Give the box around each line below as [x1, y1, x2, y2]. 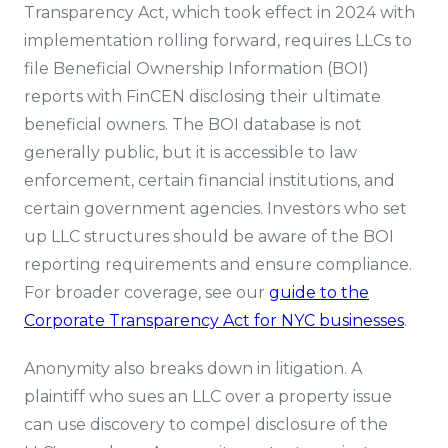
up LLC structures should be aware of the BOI [24, 227, 394, 246]
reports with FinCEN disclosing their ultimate [24, 87, 381, 106]
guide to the [269, 283, 369, 302]
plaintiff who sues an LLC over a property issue [24, 387, 392, 406]
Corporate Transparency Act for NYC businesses [24, 311, 404, 330]
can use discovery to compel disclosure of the [24, 415, 388, 434]
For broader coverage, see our [24, 283, 269, 302]
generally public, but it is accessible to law [24, 143, 357, 162]
